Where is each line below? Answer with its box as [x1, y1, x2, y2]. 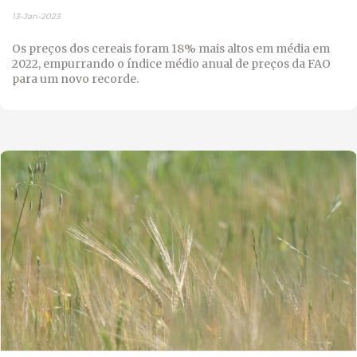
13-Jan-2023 [12, 11, 61, 22]
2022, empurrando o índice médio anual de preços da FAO [12, 57, 331, 72]
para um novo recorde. [12, 72, 139, 87]
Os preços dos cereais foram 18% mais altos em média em [12, 41, 330, 57]
